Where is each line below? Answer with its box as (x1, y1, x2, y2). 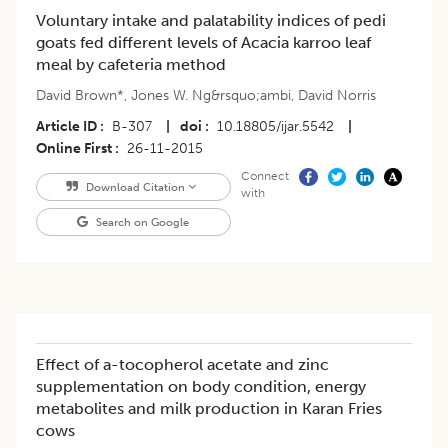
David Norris (298, 87, 376, 105)
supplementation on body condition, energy (36, 377, 366, 397)
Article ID (36, 118, 97, 136)
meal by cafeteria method (36, 55, 226, 75)
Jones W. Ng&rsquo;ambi (131, 87, 291, 105)
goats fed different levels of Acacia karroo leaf (36, 33, 371, 53)
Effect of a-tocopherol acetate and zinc (36, 355, 329, 375)
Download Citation (82, 180, 188, 195)
